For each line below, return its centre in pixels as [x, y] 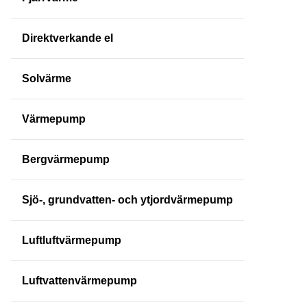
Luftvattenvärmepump [79, 280]
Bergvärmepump [66, 159]
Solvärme [47, 78]
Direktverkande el [67, 38]
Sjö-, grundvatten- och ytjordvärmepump [127, 199]
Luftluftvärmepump [72, 240]
